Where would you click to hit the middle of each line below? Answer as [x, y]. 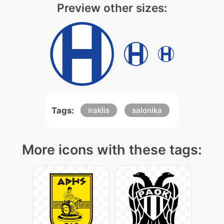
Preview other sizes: [112, 8]
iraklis [99, 110]
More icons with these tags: [112, 150]
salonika [147, 110]
